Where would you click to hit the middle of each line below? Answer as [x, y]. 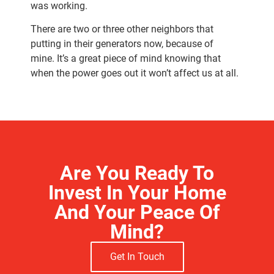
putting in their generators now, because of [122, 44]
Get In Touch [137, 256]
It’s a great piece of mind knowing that [139, 59]
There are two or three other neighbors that [122, 29]
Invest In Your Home [137, 192]
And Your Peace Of [137, 212]
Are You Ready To [137, 173]
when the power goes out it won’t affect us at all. [135, 73]
